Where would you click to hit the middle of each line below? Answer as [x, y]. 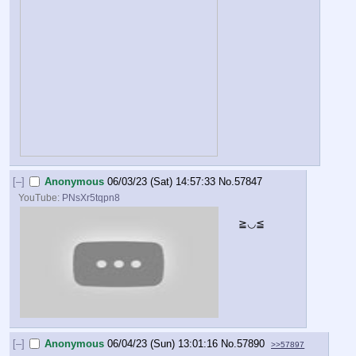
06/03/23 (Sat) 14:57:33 [162, 182]
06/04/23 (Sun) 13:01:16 [163, 343]
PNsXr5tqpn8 [91, 198]
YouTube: [41, 198]
